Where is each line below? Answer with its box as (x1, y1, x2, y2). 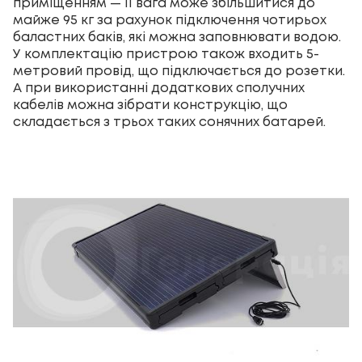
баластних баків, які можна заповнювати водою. (13, 32, 341, 44)
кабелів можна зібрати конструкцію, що (13, 99, 288, 112)
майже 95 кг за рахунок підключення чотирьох (13, 15, 326, 27)
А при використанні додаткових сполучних (13, 82, 305, 95)
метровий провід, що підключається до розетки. (13, 65, 345, 78)
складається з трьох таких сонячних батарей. (13, 116, 326, 128)
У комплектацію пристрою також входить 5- (13, 48, 319, 61)
